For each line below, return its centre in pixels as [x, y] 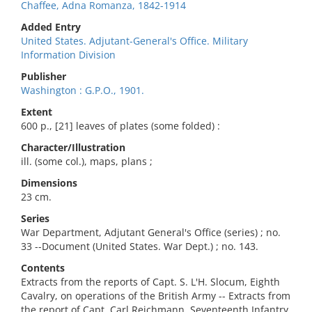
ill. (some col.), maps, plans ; [87, 161]
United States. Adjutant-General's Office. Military [134, 41]
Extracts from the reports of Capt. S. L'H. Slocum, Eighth [150, 282]
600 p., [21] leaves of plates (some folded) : [120, 126]
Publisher [44, 76]
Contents [43, 268]
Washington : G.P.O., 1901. [83, 90]
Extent [37, 112]
